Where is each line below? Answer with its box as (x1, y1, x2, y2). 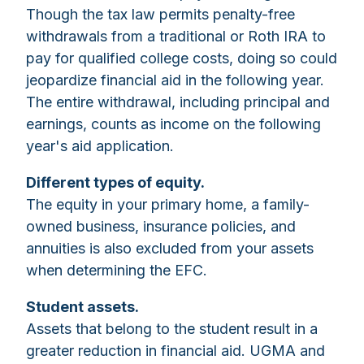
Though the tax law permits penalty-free (26, 6, 295, 24)
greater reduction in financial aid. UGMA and (26, 342, 325, 360)
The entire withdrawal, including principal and (26, 93, 330, 111)
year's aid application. (26, 137, 174, 155)
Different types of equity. (26, 174, 205, 192)
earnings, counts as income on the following (26, 115, 321, 133)
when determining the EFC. (26, 262, 207, 279)
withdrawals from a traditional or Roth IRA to (26, 28, 326, 45)
